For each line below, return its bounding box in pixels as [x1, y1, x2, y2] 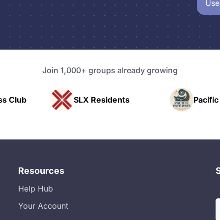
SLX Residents [40, 94, 96, 105]
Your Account [18, 201, 68, 211]
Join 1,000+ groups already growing [42, 65, 178, 75]
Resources [18, 165, 64, 176]
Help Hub [18, 184, 53, 193]
